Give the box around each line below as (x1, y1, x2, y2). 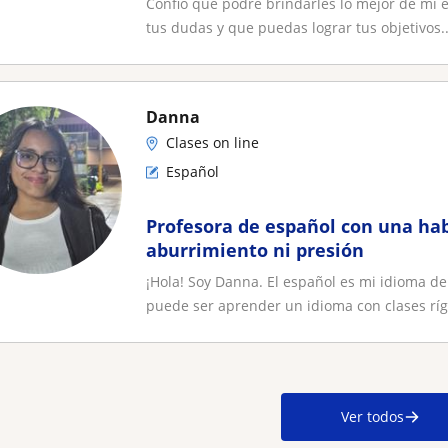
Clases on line (166, 133, 259, 152)
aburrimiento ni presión (146, 238, 364, 262)
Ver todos (341, 407, 404, 426)
